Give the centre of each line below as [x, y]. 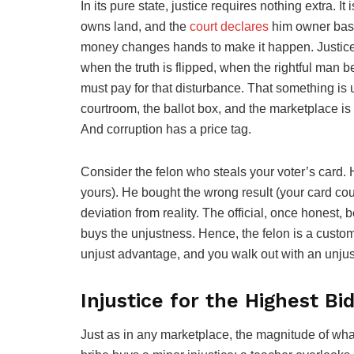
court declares [229, 27]
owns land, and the [135, 27]
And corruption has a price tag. [166, 130]
